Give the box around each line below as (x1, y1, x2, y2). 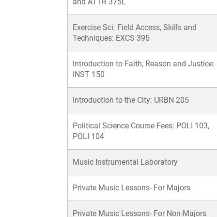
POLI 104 (73, 132, 104, 141)
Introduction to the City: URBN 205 (73, 95, 189, 105)
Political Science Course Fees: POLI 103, (73, 121, 209, 131)
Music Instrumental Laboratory (73, 157, 178, 167)
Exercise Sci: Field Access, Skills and (73, 23, 197, 32)
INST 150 (73, 70, 105, 79)
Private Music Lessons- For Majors (73, 183, 190, 193)
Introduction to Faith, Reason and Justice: (73, 59, 215, 69)
